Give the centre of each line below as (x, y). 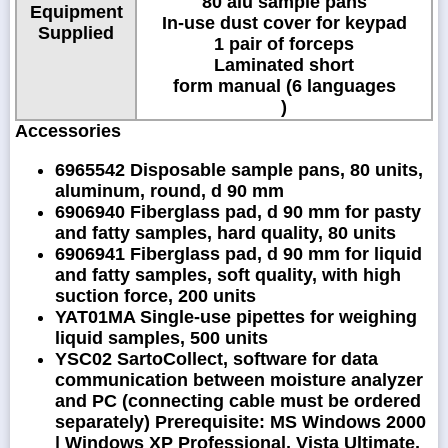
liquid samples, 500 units (161, 337)
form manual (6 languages (284, 85)
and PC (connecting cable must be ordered (238, 400)
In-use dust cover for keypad (284, 22)
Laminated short (284, 64)
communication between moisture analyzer (239, 379)
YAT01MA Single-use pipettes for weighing (236, 316)
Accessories (68, 130)
